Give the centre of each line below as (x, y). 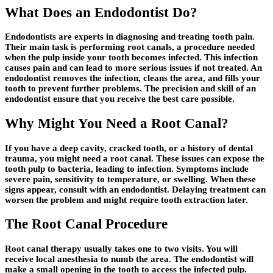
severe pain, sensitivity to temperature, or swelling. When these (130, 179)
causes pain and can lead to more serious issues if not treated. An (133, 68)
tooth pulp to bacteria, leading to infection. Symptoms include (127, 168)
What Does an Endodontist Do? (101, 12)
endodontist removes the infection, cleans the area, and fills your (133, 78)
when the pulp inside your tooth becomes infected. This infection (131, 58)
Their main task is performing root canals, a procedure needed (130, 47)
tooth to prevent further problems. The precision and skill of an (130, 89)
